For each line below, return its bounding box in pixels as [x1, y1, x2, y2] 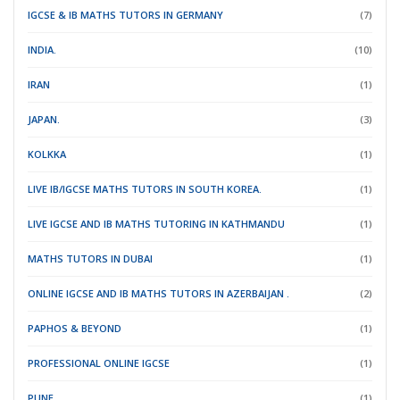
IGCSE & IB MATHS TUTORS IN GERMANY [28, 8, 223, 22]
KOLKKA [28, 147, 66, 162]
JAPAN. [28, 112, 60, 127]
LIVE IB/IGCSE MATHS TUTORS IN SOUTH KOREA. [28, 182, 262, 196]
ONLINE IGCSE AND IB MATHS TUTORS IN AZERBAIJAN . [28, 287, 289, 301]
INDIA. [28, 43, 56, 57]
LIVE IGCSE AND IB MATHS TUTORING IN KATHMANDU [28, 217, 285, 231]
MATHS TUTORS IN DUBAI [28, 252, 153, 266]
